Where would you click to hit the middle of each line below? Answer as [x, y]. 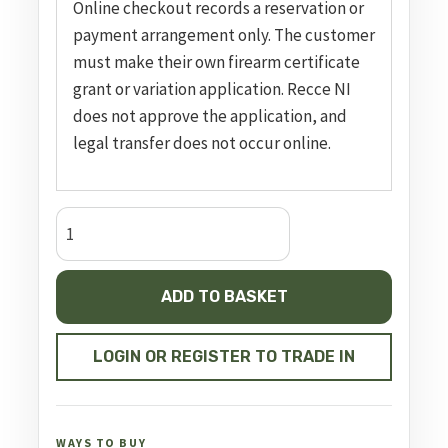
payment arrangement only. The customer [224, 35]
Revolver [87, 273]
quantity [86, 327]
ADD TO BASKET [224, 296]
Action [78, 246]
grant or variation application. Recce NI [212, 89]
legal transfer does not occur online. [202, 143]
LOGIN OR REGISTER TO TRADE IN [224, 357]
